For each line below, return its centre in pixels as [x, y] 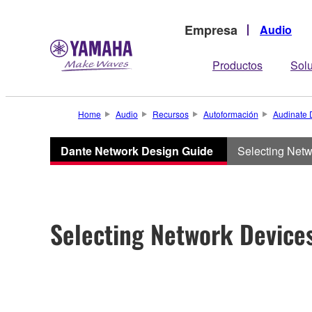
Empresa [211, 30]
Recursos [170, 114]
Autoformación [231, 114]
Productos [237, 65]
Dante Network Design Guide [137, 151]
